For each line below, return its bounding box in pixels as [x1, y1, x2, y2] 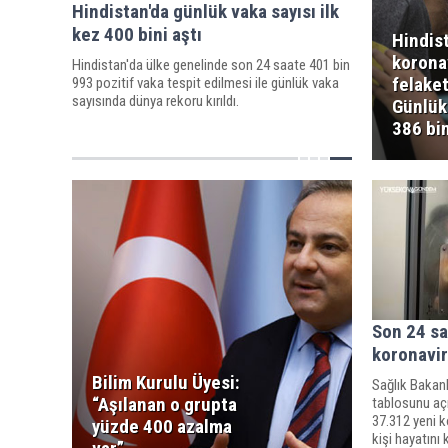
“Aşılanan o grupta [92, 393, 237, 416]
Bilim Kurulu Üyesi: [92, 371, 240, 394]
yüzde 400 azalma [92, 415, 232, 438]
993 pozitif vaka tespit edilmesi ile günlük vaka [72, 73, 339, 92]
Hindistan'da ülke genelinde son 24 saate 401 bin [72, 55, 350, 74]
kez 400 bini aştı [72, 22, 202, 46]
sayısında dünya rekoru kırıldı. [72, 91, 239, 110]
